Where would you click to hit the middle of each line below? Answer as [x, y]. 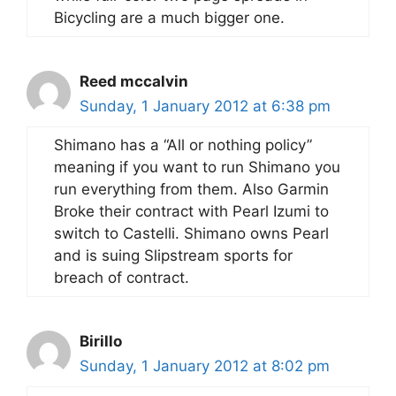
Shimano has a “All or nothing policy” [183, 145]
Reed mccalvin [134, 81]
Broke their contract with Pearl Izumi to [191, 211]
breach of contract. [122, 278]
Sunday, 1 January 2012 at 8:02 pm [205, 366]
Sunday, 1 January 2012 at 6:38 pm [205, 106]
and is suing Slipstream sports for [173, 255]
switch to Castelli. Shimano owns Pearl [191, 233]
